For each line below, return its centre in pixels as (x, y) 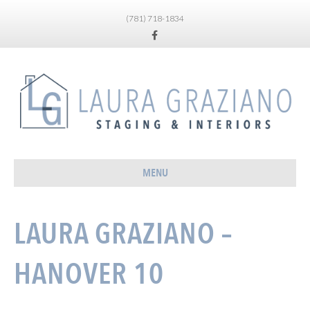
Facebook (162, 31)
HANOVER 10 (89, 275)
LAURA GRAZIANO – (123, 235)
